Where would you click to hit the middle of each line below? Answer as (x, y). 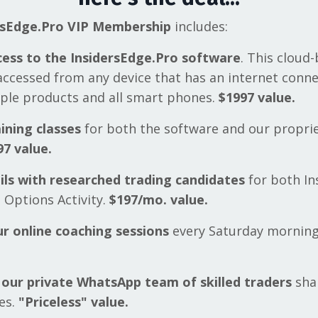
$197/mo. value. (160, 200)
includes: (201, 27)
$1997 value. (258, 98)
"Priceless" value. (73, 302)
